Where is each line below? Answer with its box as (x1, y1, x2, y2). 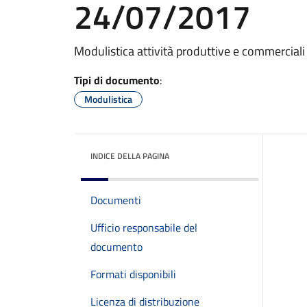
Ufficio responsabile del (90, 219, 197, 236)
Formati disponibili (90, 266, 176, 282)
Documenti (90, 192, 141, 208)
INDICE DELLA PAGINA (90, 149, 169, 162)
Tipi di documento (74, 72, 160, 88)
